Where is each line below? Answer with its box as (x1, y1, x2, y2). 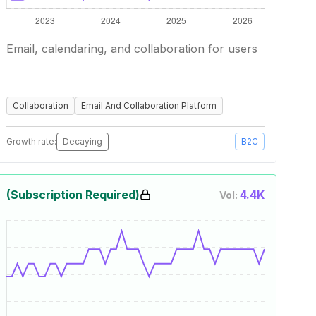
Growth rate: (6, 136, 56, 147)
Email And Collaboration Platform (81, 100, 217, 111)
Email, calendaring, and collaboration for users (6, 42, 257, 56)
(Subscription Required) (6, 188, 140, 202)
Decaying (63, 136, 102, 147)
